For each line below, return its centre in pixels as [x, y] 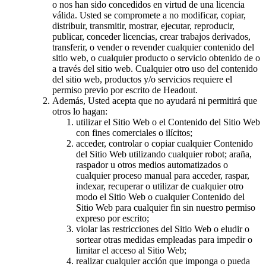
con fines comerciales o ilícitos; [134, 132]
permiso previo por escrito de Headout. [125, 90]
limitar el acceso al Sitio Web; [131, 250]
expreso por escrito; [113, 218]
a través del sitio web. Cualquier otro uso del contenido [155, 68]
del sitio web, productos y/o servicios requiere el [142, 79]
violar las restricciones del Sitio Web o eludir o [163, 229]
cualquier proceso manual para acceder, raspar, [163, 175]
